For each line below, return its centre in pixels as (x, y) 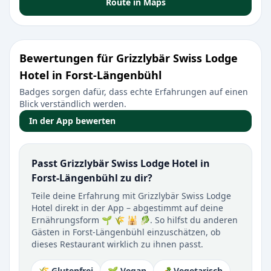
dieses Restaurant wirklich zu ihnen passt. (117, 244)
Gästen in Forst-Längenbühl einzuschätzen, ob (126, 232)
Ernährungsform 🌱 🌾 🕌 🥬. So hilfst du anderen (135, 220)
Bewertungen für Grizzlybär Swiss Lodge (129, 58)
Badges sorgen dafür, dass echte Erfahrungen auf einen (134, 92)
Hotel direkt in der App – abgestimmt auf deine (127, 208)
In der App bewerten (72, 121)
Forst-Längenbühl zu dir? (92, 178)
